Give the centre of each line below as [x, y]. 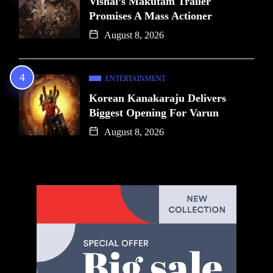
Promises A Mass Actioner [151, 16]
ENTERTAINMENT [136, 78]
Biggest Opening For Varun [154, 112]
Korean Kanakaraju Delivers [158, 98]
